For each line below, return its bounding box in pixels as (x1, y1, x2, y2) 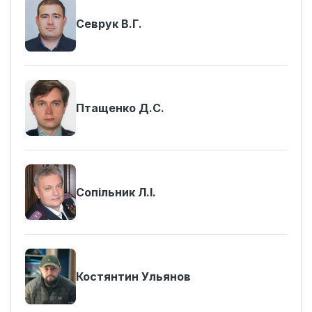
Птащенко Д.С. (76, 101, 164, 115)
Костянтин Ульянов (76, 270, 191, 283)
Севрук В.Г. (76, 17, 142, 31)
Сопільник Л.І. (76, 185, 156, 199)
